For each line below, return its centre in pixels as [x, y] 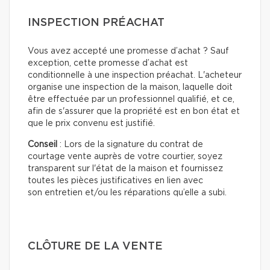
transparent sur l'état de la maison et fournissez [125, 168]
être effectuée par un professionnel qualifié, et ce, [131, 99]
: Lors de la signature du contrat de [130, 144]
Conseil [42, 144]
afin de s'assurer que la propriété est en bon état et [134, 111]
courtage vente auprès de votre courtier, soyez [125, 156]
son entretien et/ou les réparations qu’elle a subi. [127, 193]
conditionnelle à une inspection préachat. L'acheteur [135, 75]
